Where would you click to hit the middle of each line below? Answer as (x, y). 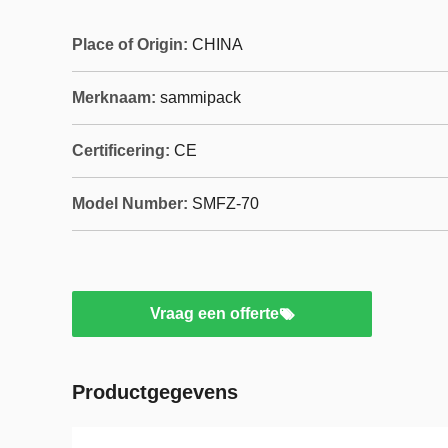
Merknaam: (114, 97)
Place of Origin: (130, 44)
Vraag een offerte (214, 313)
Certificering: (121, 150)
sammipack (200, 97)
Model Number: (130, 203)
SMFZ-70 (225, 203)
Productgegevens (155, 392)
